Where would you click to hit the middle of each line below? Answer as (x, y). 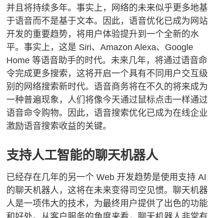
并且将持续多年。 (42, 8)
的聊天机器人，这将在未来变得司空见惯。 (90, 191)
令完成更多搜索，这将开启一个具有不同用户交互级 (107, 74)
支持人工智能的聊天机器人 (82, 155)
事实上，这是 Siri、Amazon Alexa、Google (109, 47)
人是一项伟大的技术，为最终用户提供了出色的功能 (107, 204)
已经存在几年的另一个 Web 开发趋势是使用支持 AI (107, 177)
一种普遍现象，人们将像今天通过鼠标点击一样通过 (107, 100)
